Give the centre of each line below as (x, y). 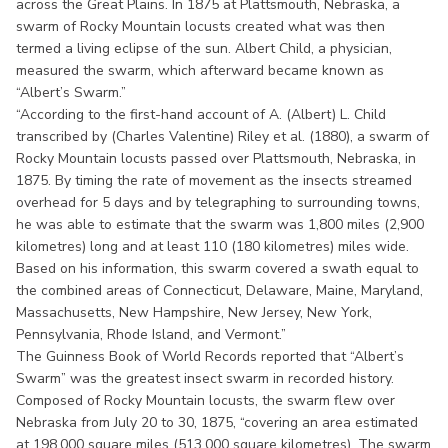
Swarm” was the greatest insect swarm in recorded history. (205, 378)
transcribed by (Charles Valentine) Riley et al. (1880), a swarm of (222, 136)
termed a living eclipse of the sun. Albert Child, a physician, (204, 48)
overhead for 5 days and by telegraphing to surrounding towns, (218, 202)
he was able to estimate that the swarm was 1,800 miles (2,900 (220, 224)
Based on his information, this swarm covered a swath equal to (217, 268)
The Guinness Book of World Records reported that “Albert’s (210, 356)
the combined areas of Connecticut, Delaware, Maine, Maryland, (219, 290)
